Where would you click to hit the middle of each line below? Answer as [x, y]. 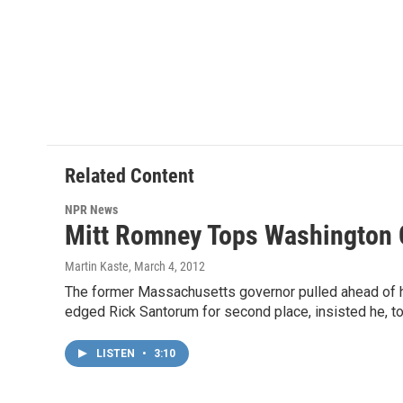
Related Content [130, 175]
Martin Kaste [97, 266]
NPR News [91, 209]
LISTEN [117, 353]
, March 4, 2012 [167, 266]
